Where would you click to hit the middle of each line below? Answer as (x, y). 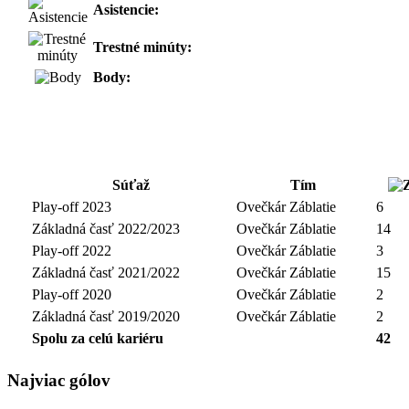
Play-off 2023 (71, 206)
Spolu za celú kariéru (97, 338)
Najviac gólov (59, 380)
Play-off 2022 (71, 250)
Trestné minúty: (142, 47)
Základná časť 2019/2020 (105, 316)
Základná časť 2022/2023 (105, 228)
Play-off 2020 (71, 294)
